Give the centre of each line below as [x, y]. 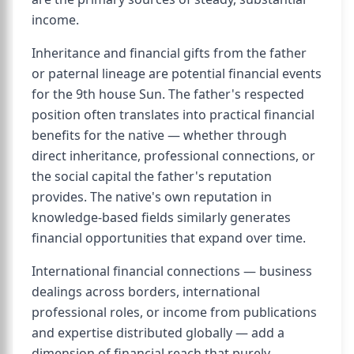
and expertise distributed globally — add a [158, 333]
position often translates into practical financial [173, 115]
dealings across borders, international [146, 292]
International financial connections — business [172, 271]
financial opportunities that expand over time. [169, 238]
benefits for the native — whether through [159, 135]
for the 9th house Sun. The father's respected [168, 94]
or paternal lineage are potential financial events [177, 73]
